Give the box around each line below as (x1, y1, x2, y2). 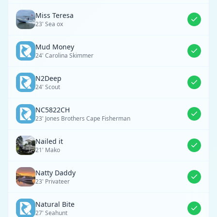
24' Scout (35, 83, 60, 91)
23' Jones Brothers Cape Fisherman (35, 114, 130, 123)
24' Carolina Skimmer (35, 51, 93, 60)
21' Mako (35, 146, 60, 154)
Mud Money (35, 42, 74, 51)
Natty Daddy (35, 168, 76, 177)
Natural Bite (35, 200, 75, 209)
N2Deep (35, 74, 62, 83)
